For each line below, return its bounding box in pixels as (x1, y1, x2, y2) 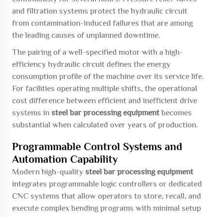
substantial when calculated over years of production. (12, 120, 198, 129)
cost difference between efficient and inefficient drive (12, 96, 197, 105)
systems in (12, 108, 51, 117)
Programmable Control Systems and (12, 140, 182, 153)
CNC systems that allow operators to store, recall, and (12, 191, 201, 201)
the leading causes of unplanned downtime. (12, 31, 160, 40)
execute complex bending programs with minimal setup (12, 203, 201, 213)
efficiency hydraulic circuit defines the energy (12, 60, 170, 69)
